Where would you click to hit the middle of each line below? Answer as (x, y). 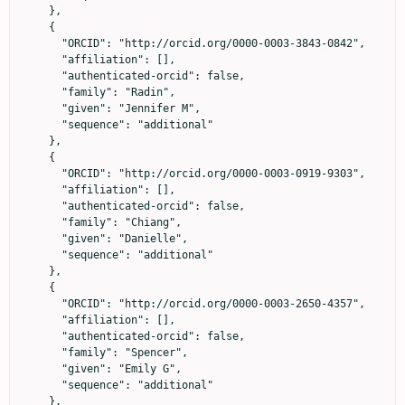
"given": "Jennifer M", (42, 108)
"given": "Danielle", (42, 238)
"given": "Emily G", (42, 368)
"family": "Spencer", (42, 352)
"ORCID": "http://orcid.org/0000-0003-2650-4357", (42, 303)
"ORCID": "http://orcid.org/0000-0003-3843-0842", (42, 43)
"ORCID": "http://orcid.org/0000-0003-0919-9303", (42, 173)
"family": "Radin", (42, 92)
